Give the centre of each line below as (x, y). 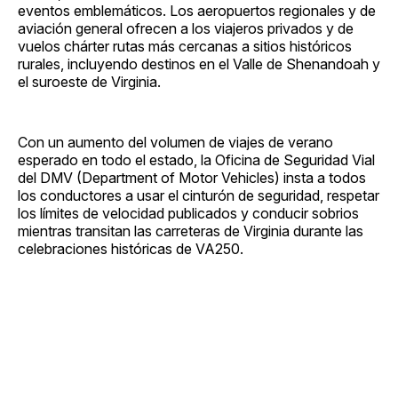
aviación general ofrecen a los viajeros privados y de (186, 28)
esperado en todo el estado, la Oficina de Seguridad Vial (196, 159)
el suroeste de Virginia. (89, 81)
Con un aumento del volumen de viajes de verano (175, 142)
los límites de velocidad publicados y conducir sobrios (188, 213)
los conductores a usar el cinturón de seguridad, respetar (199, 195)
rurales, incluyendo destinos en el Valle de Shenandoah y (199, 64)
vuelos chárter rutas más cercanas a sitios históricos (185, 46)
